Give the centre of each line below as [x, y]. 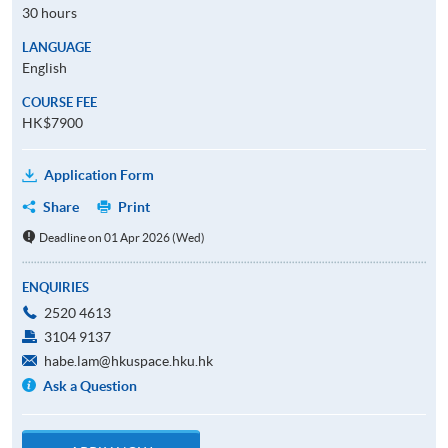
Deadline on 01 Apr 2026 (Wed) [121, 237]
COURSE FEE [59, 102]
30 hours [49, 12]
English [44, 67]
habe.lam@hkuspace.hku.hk [128, 360]
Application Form [99, 174]
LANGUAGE [56, 47]
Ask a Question [90, 385]
